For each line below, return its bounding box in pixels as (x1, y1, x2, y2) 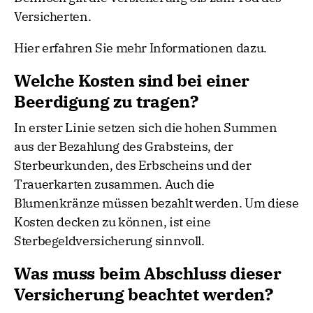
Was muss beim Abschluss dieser (14, 262, 282, 285)
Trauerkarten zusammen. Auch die (14, 176, 214, 193)
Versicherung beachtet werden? (14, 283, 273, 306)
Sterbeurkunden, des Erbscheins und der (14, 157, 252, 174)
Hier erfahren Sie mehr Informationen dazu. (14, 40, 267, 57)
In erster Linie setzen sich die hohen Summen (14, 119, 277, 136)
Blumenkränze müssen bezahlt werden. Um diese (14, 195, 299, 212)
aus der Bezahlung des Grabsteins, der (14, 138, 233, 155)
